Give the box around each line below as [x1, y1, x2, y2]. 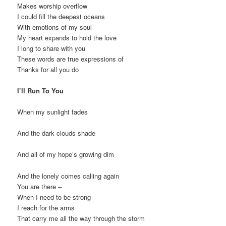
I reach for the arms [17, 202, 75, 212]
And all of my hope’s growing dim [17, 149, 115, 159]
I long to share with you [17, 43, 86, 53]
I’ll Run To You [17, 86, 64, 96]
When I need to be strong [17, 192, 91, 202]
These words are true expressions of [17, 53, 124, 64]
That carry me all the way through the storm [17, 213, 145, 223]
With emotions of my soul [17, 22, 92, 32]
